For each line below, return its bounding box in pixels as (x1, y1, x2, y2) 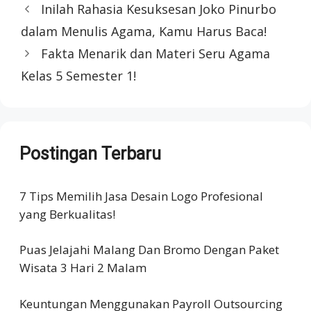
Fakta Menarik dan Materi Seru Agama (40, 44, 270, 62)
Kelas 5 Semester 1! (21, 67, 136, 84)
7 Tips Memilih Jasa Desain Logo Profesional (19, 187, 263, 204)
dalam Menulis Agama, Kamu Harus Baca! (21, 22, 267, 40)
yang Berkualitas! (19, 205, 115, 222)
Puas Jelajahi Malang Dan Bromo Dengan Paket (19, 242, 279, 258)
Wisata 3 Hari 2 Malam (19, 260, 146, 276)
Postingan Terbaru (19, 143, 161, 164)
